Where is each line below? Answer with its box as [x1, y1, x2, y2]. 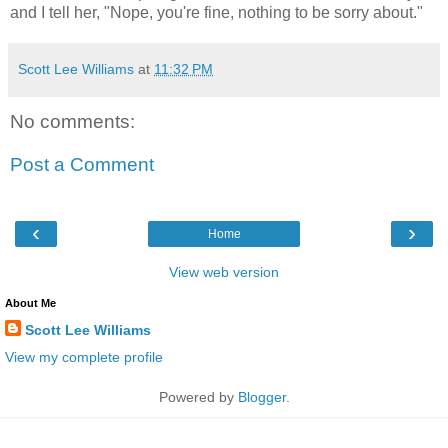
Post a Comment [10, 154, 154, 176]
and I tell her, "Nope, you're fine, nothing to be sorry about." [10, 3, 423, 21]
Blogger [237, 388, 286, 405]
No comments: [10, 110, 135, 132]
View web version [169, 263, 279, 280]
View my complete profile [5, 348, 163, 365]
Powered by [158, 388, 238, 405]
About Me [5, 296, 56, 309]
